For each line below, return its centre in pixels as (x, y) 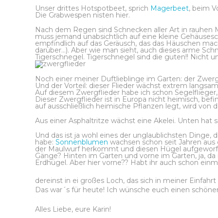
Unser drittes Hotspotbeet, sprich (93, 8)
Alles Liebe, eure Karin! (73, 209)
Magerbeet (170, 8)
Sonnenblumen (83, 142)
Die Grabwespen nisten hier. (82, 15)
